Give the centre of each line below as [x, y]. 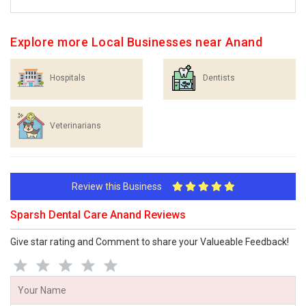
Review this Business [122, 186]
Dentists [219, 78]
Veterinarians [75, 126]
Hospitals [68, 78]
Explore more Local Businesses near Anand [136, 42]
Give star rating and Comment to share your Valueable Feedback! [150, 242]
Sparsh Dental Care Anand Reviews [98, 215]
